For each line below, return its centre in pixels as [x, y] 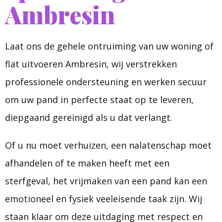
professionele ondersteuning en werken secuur [106, 82]
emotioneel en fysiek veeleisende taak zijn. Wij [104, 199]
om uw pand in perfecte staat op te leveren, [99, 100]
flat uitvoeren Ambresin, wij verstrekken [91, 64]
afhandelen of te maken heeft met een [87, 163]
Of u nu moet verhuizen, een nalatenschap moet [108, 145]
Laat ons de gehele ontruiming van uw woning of [109, 46]
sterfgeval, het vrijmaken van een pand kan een [106, 181]
